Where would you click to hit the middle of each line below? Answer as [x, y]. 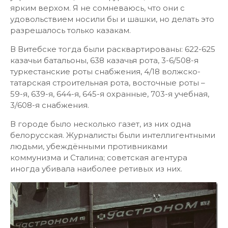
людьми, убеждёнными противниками [89, 146]
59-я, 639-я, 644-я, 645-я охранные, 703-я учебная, [110, 94]
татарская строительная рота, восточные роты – [108, 83]
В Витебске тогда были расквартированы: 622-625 [113, 49]
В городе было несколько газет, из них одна [101, 124]
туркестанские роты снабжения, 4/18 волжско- [105, 72]
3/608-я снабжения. [50, 105]
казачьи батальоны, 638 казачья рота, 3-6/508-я [104, 60]
